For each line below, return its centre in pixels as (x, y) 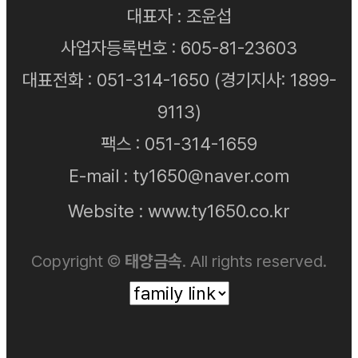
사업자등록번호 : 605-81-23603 (179, 48)
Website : (108, 211)
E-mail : (101, 175)
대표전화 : (59, 80)
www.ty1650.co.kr (219, 211)
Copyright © (78, 261)
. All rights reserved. (255, 261)
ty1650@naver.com (211, 175)
